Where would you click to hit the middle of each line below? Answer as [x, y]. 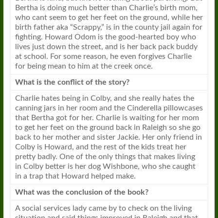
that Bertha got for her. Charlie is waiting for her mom [107, 118]
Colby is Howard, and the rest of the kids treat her [100, 147]
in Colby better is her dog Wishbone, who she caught [105, 166]
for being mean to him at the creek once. [84, 66]
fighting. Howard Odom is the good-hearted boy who [105, 37]
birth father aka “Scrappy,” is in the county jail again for [109, 27]
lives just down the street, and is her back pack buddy [106, 47]
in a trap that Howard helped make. [75, 176]
